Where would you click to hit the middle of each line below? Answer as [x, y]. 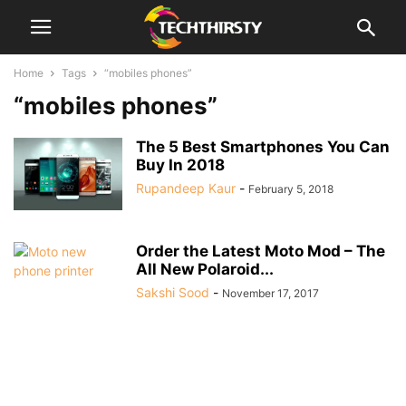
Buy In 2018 [180, 165]
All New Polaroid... [205, 269]
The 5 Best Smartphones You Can [263, 147]
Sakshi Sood [173, 292]
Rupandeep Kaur [186, 188]
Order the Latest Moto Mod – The [261, 251]
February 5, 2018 [291, 189]
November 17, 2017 [271, 293]
